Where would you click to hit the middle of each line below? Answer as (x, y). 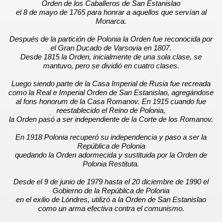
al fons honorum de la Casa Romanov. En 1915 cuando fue (111, 102)
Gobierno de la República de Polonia (111, 191)
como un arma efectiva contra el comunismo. (111, 209)
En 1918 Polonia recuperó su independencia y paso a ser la (111, 137)
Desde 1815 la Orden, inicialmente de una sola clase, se (111, 57)
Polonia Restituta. (111, 164)
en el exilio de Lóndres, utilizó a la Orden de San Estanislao (111, 200)
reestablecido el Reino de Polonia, (111, 111)
